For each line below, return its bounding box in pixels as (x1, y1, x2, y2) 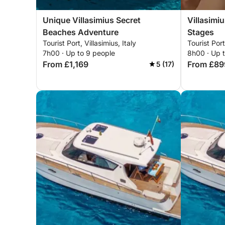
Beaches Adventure (43, 27, 119, 37)
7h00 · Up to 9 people (43, 49, 115, 57)
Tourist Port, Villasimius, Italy (43, 39, 136, 47)
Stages (187, 27, 214, 37)
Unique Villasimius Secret (43, 15, 141, 25)
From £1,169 (43, 59, 88, 69)
